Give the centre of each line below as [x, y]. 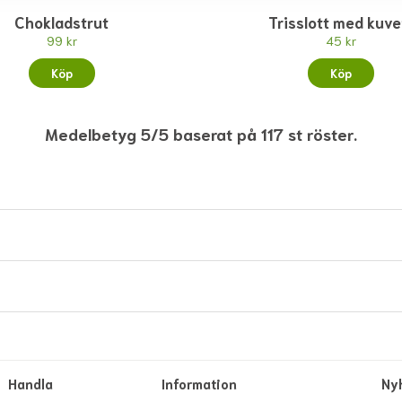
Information [199, 384]
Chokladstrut [62, 22]
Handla [33, 384]
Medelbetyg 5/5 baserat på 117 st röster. [201, 134]
